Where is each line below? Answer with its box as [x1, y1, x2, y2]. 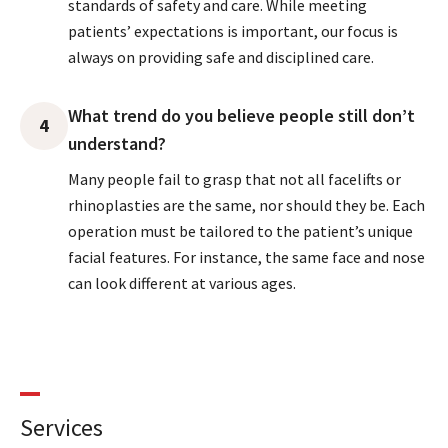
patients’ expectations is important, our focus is [68, 20, 398, 41]
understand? [68, 131, 166, 155]
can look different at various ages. [68, 272, 296, 293]
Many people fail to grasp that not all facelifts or [68, 168, 401, 189]
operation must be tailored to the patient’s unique [68, 220, 413, 241]
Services [20, 411, 103, 443]
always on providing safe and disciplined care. [68, 46, 374, 67]
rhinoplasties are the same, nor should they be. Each [68, 194, 425, 215]
